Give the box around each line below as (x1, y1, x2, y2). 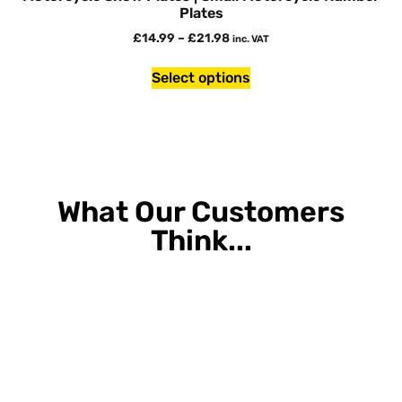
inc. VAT (232, 33, 269, 46)
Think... (150, 223, 252, 258)
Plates (179, 4, 223, 22)
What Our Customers (57, 195, 345, 230)
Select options (152, 69, 250, 87)
